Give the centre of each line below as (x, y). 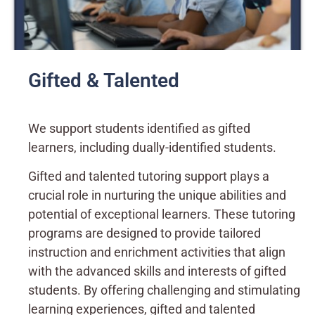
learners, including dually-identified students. (152, 147)
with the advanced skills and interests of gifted (157, 271)
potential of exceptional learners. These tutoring (162, 214)
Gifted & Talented (104, 81)
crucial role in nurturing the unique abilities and (157, 195)
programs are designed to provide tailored (144, 233)
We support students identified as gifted (139, 128)
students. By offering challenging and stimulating (164, 290)
